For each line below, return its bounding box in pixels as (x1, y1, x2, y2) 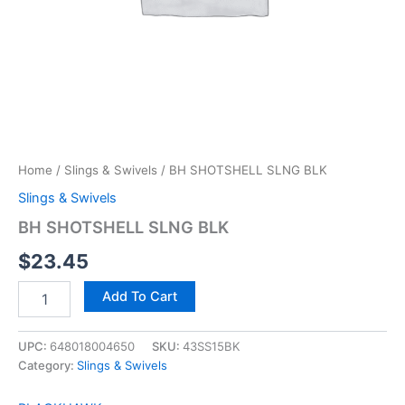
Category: (18, 358, 77, 373)
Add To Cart (101, 287, 177, 305)
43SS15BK (183, 339, 240, 354)
